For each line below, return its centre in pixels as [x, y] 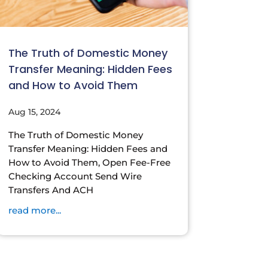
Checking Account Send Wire [75, 176]
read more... [34, 210]
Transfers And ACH [51, 190]
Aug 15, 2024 [34, 112]
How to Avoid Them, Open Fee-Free [89, 162]
